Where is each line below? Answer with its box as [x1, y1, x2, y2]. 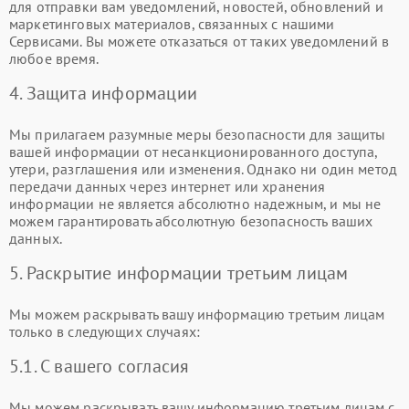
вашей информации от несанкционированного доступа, [9, 142, 378, 161]
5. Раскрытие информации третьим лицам [9, 261, 349, 285]
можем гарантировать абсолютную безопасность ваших [9, 212, 373, 230]
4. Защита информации [9, 81, 197, 105]
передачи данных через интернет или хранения [9, 177, 326, 195]
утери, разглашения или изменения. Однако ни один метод [9, 160, 398, 178]
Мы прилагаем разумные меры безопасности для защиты [9, 125, 386, 143]
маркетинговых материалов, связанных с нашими [9, 15, 335, 33]
